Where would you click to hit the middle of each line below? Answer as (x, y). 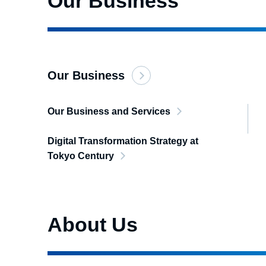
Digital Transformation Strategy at (123, 141)
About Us (93, 224)
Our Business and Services (109, 111)
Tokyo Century (81, 156)
